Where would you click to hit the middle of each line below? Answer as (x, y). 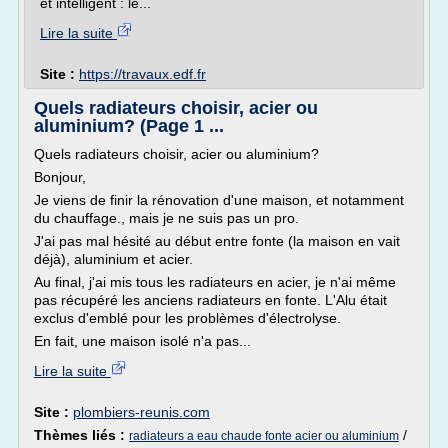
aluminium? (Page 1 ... (129, 126)
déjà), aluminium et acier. (113, 259)
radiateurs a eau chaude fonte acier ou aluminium (264, 436)
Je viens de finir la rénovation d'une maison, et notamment (219, 200)
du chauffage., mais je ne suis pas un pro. (166, 218)
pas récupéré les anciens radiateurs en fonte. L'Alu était (210, 300)
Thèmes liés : (81, 435)
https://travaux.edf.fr (142, 74)
